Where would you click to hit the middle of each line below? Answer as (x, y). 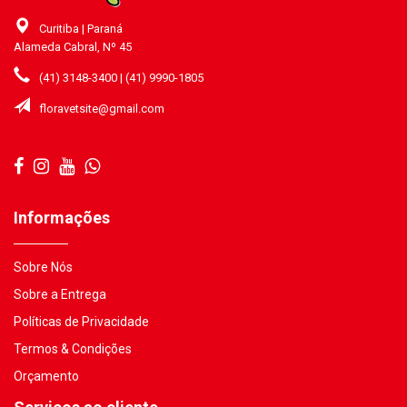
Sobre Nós (43, 267)
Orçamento (46, 376)
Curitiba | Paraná (81, 29)
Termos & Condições (73, 349)
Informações (62, 218)
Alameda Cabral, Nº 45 (73, 47)
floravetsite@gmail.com (102, 109)
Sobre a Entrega (60, 294)
